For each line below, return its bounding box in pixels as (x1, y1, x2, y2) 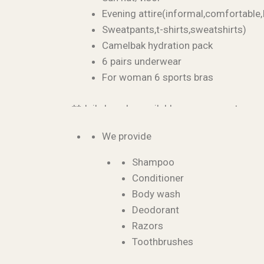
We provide (102, 130, 151, 142)
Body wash (132, 187, 180, 200)
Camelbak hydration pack (102, 39, 213, 51)
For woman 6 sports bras (102, 71, 213, 83)
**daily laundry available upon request (72, 102, 238, 114)
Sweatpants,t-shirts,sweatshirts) (102, 24, 246, 35)
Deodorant (132, 203, 179, 216)
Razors (132, 219, 163, 232)
